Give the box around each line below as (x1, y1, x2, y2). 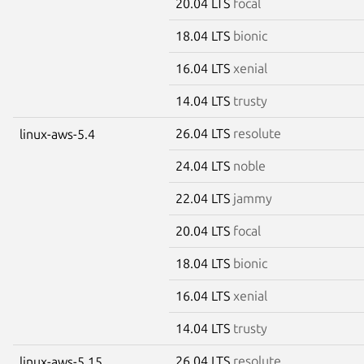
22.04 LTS (175, 190, 233, 206)
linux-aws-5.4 (19, 126, 95, 141)
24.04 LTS (175, 158, 233, 173)
